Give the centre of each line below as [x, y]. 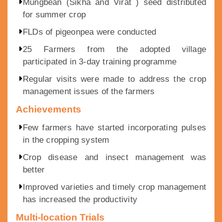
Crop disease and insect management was [114, 158]
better [34, 170]
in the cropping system [66, 140]
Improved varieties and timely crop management [114, 187]
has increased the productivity [80, 200]
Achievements [49, 110]
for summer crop [54, 15]
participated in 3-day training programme [100, 62]
